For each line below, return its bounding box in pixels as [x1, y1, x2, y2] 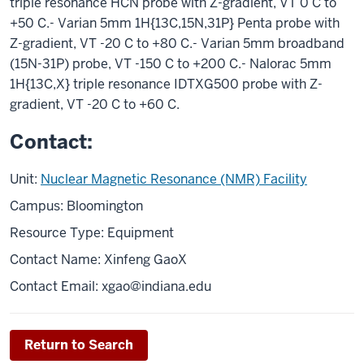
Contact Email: [10, 278, 102, 295]
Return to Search [24, 336, 133, 353]
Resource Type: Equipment [10, 224, 174, 241]
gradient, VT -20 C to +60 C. [10, 96, 180, 113]
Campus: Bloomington [10, 197, 143, 214]
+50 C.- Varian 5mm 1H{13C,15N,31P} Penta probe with [10, 15, 340, 32]
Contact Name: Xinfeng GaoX [10, 251, 187, 268]
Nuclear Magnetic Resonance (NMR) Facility [41, 171, 307, 188]
